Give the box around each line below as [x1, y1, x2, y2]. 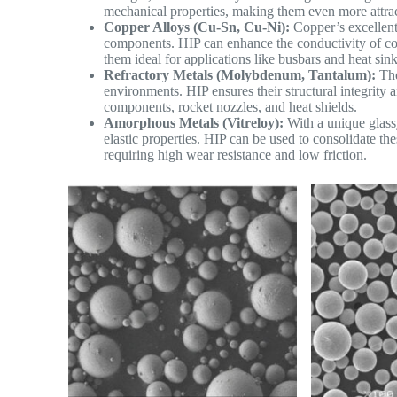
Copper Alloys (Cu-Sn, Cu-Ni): [104, 19, 291, 35]
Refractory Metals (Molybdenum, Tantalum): [104, 66, 377, 82]
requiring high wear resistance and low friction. [104, 146, 368, 162]
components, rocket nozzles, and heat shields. [104, 98, 358, 114]
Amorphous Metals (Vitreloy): [104, 114, 284, 130]
